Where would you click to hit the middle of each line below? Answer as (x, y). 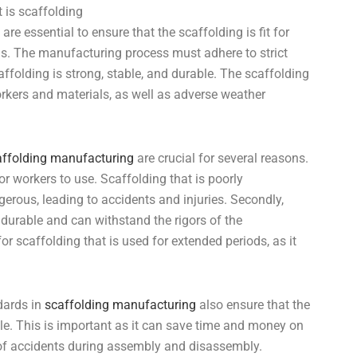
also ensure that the (253, 304)
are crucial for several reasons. (221, 158)
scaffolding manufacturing (120, 304)
